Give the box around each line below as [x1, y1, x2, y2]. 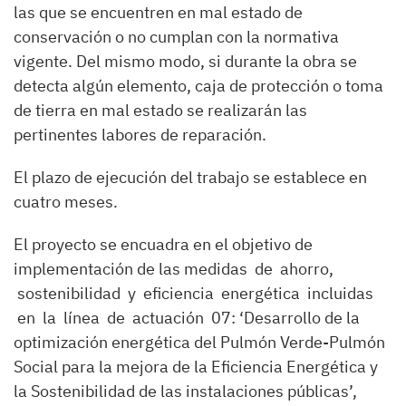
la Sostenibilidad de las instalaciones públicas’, [14, 380, 357, 401]
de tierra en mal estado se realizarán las [14, 99, 307, 121]
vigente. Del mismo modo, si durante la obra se [14, 50, 357, 72]
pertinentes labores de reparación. [14, 123, 270, 145]
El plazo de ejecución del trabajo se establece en [14, 166, 367, 188]
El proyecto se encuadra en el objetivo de [14, 233, 313, 255]
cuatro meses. [14, 190, 118, 212]
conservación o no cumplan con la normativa [14, 25, 339, 47]
